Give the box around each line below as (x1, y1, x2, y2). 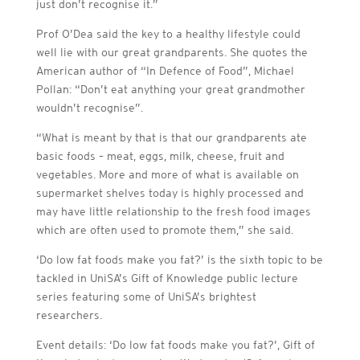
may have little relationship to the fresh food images (35, 205, 311, 218)
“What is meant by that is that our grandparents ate (35, 131, 307, 144)
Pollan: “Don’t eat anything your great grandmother (35, 83, 305, 96)
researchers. (35, 309, 102, 321)
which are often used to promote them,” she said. (35, 223, 293, 236)
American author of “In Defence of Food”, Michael (35, 64, 294, 77)
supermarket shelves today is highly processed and (35, 186, 304, 199)
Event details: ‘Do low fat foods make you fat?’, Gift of (35, 338, 315, 351)
